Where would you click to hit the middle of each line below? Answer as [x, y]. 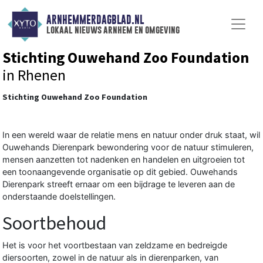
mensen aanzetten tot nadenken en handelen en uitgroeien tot [124, 159]
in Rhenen [34, 75]
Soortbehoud [54, 223]
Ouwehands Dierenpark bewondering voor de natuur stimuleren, [128, 147]
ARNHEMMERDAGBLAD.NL [95, 20]
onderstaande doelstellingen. [59, 196]
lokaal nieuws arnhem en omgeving [113, 30]
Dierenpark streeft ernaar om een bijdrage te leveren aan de [119, 184]
